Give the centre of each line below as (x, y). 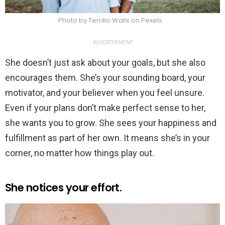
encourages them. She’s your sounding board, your (105, 77)
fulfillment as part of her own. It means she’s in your (107, 138)
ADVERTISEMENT (113, 42)
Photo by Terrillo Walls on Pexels (110, 20)
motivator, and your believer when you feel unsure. (105, 92)
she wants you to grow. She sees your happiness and (111, 123)
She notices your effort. (64, 187)
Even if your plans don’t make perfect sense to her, (105, 107)
